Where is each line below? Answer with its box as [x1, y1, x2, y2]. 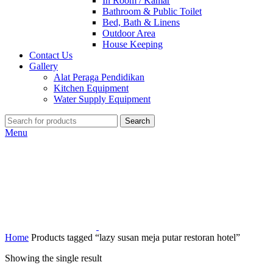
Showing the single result [5, 253, 102, 263]
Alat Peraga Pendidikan [54, 72, 144, 82]
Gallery [29, 61, 58, 71]
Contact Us [29, 50, 73, 60]
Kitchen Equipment [54, 83, 129, 93]
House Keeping [102, 39, 163, 49]
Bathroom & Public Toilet [102, 6, 202, 16]
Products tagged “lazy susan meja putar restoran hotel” [29, 232, 240, 243]
